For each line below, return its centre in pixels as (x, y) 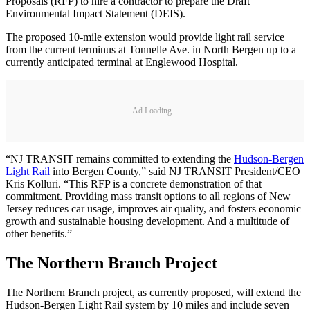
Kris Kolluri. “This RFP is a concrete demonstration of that (134, 184)
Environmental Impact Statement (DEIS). (97, 14)
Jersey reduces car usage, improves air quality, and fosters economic (153, 209)
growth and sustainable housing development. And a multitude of (147, 221)
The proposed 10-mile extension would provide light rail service (145, 37)
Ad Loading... (155, 110)
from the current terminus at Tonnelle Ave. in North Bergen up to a (151, 50)
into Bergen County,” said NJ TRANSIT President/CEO (175, 172)
